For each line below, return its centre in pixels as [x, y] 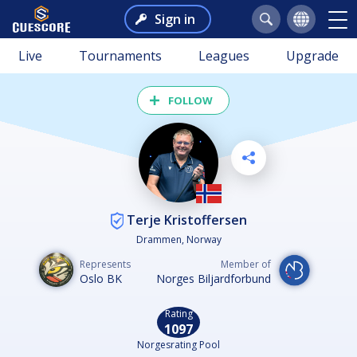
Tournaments [120, 56]
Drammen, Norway [178, 240]
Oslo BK [101, 279]
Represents [105, 265]
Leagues [224, 56]
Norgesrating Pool [178, 345]
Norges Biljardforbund [214, 279]
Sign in [175, 19]
